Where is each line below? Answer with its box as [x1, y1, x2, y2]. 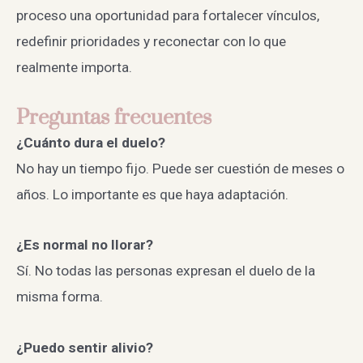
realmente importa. [16, 58, 132, 75]
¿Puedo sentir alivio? [16, 339, 153, 356]
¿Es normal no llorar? [16, 237, 153, 254]
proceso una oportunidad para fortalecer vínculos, [16, 6, 319, 23]
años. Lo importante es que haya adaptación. [16, 186, 288, 203]
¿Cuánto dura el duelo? [16, 135, 165, 152]
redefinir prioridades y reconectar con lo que [16, 32, 286, 49]
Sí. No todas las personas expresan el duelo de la [16, 263, 315, 280]
